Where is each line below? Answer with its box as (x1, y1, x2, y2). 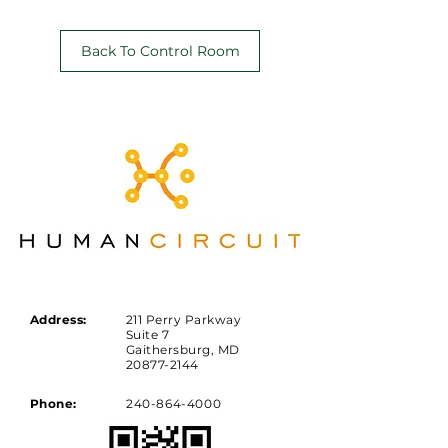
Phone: (30, 396, 77, 411)
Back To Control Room (80, 42, 240, 60)
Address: (30, 312, 87, 327)
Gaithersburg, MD (126, 342, 240, 357)
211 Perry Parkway (126, 312, 242, 327)
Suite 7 (126, 327, 170, 342)
